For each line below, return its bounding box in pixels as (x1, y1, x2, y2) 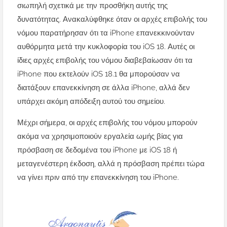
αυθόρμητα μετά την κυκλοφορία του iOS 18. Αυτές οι (17, 42, 195, 52)
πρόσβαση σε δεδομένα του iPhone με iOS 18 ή (17, 145, 177, 155)
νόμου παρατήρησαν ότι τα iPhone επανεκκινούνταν (17, 28, 195, 38)
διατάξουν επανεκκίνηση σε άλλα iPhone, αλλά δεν (17, 83, 190, 93)
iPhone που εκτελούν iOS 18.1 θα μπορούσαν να (17, 69, 180, 79)
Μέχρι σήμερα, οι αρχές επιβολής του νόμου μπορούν (17, 118, 198, 128)
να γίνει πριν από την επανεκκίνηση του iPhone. (17, 173, 179, 182)
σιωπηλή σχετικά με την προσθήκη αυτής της (17, 1, 168, 11)
